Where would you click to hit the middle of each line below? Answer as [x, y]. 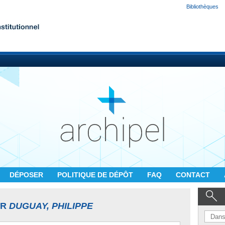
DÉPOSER [27, 175]
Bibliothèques [202, 7]
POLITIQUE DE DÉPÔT [96, 175]
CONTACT [194, 175]
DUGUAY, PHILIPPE [51, 206]
